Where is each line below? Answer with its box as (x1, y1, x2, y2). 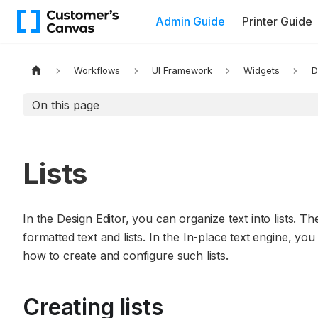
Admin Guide (155, 14, 225, 28)
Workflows (74, 65, 121, 77)
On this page (31, 97, 99, 112)
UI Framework (151, 65, 212, 77)
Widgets (243, 65, 280, 77)
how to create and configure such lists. (23, 248, 229, 263)
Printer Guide (242, 14, 312, 28)
